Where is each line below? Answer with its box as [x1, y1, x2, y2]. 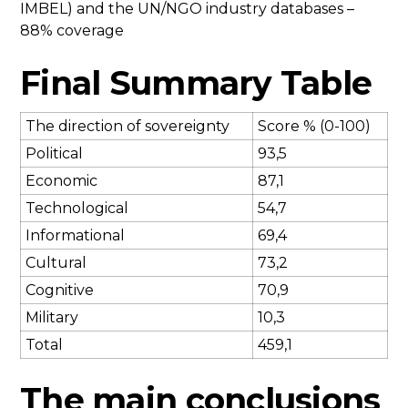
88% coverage [20, 22, 124, 40]
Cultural [25, 254, 87, 272]
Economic [25, 172, 97, 190]
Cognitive [25, 281, 94, 300]
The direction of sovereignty [25, 117, 229, 136]
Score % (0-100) [258, 117, 371, 136]
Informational [25, 227, 125, 245]
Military [25, 309, 78, 327]
